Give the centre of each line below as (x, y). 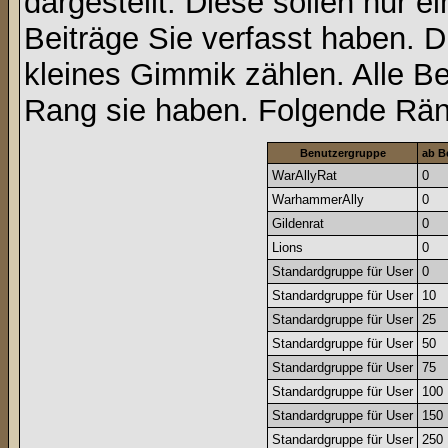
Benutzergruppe (342, 153)
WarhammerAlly (318, 199)
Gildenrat (298, 223)
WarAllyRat (304, 175)
